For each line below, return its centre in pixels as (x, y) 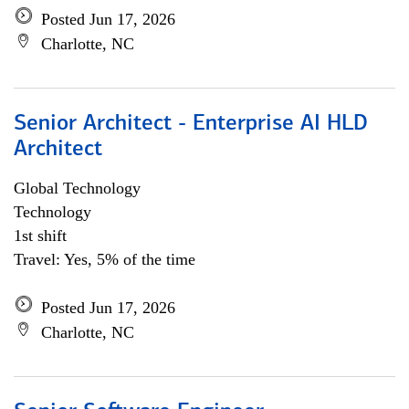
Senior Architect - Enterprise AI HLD (191, 124)
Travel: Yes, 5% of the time (105, 259)
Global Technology (77, 188)
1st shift (40, 236)
